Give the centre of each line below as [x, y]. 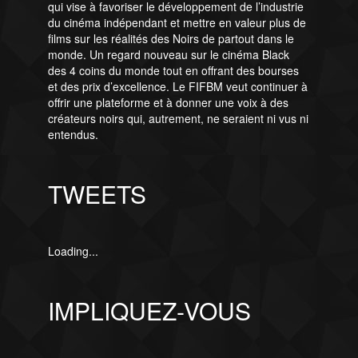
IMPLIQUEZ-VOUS [149, 310]
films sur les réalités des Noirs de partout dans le [171, 39]
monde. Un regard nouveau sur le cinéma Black [168, 55]
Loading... [73, 251]
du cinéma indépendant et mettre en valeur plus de [177, 23]
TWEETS [97, 194]
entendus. [73, 135]
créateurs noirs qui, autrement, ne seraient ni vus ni [178, 119]
